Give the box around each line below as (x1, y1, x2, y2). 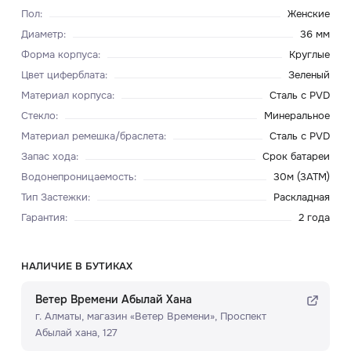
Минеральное (264, 108, 331, 122)
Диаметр (20, 27, 63, 41)
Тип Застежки (20, 190, 88, 204)
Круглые (289, 47, 331, 61)
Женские (288, 7, 331, 21)
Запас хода (20, 149, 76, 163)
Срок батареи (262, 149, 331, 163)
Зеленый (288, 67, 331, 81)
